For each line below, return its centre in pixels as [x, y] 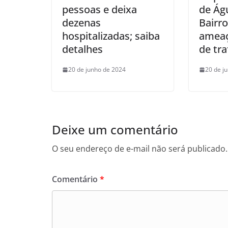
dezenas [81, 23]
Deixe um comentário [115, 130]
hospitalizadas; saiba [111, 36]
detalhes [82, 49]
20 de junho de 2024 [97, 70]
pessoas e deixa [99, 10]
